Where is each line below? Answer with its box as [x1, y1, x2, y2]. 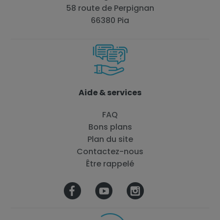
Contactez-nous [77, 146, 143, 157]
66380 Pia [91, 15, 129, 26]
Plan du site [87, 134, 133, 145]
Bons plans [88, 121, 132, 133]
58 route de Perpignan [66, 2, 154, 14]
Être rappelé [86, 158, 134, 169]
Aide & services [79, 87, 141, 98]
